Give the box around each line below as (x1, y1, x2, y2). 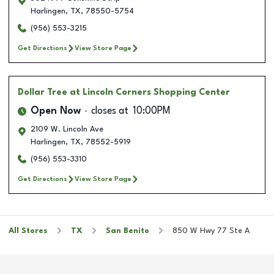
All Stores (9, 226, 48, 235)
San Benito (106, 226, 149, 235)
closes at (91, 106, 128, 116)
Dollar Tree (18, 87, 67, 97)
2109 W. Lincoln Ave (31, 125, 103, 133)
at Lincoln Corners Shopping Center (70, 87, 230, 97)
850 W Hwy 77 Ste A (172, 226, 250, 235)
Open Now (31, 106, 81, 116)
